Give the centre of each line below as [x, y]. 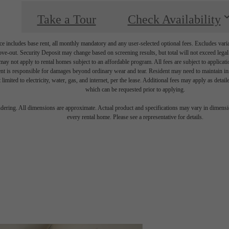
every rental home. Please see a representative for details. [135, 117]
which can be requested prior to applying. [135, 89]
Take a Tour [66, 19]
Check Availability [174, 19]
